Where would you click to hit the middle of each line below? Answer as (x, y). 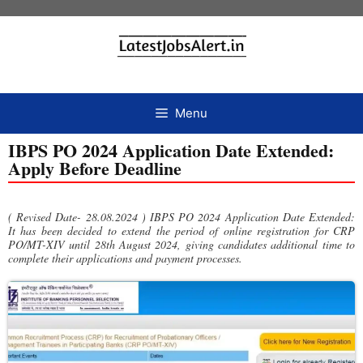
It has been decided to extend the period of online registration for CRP (181, 230)
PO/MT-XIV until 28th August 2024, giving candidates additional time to (181, 244)
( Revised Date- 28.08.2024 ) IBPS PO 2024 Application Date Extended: (181, 216)
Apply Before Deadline (95, 168)
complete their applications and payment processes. (125, 258)
